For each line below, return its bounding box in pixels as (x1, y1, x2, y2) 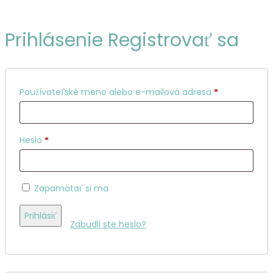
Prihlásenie (5, 27, 103, 53)
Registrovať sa (108, 27, 239, 53)
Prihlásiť (24, 209, 57, 222)
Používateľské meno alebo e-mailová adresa (19, 85, 214, 98)
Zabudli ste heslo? (70, 218, 146, 230)
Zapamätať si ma (34, 182, 108, 194)
